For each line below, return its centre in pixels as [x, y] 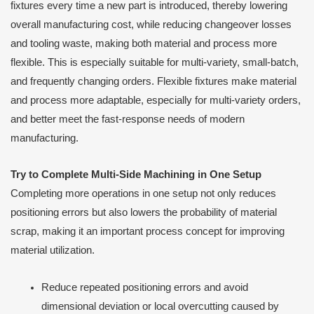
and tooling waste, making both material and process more [144, 43]
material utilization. [53, 251]
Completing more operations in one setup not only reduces [143, 194]
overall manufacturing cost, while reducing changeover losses [151, 24]
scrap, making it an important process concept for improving [148, 232]
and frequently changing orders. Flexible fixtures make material [153, 81]
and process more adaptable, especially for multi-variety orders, [156, 100]
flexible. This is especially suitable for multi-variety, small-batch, [155, 62]
